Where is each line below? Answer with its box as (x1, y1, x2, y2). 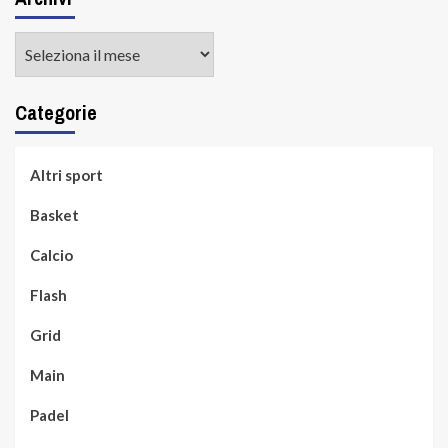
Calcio (30, 246, 73, 264)
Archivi (14, 34, 66, 53)
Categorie (15, 99, 97, 126)
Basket (30, 206, 79, 224)
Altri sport (30, 166, 103, 184)
